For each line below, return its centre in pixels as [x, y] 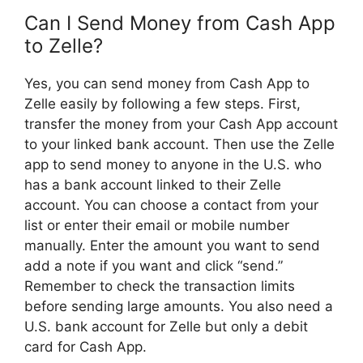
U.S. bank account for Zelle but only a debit [166, 327]
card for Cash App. [85, 347]
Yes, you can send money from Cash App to [167, 84]
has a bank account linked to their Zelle [153, 185]
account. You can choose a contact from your [171, 205]
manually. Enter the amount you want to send [172, 246]
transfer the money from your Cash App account [181, 124]
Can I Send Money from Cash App [180, 23]
